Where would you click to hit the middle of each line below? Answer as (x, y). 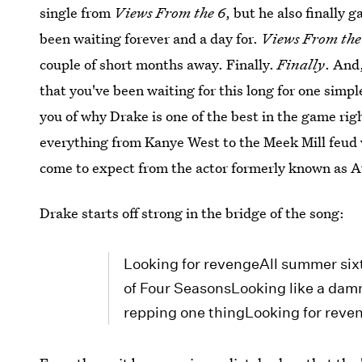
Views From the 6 (170, 13)
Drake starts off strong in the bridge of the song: (192, 213)
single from (77, 13)
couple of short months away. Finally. (159, 64)
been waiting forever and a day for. (151, 38)
